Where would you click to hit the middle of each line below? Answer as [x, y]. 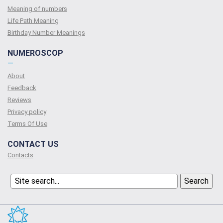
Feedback [22, 88]
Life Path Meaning [33, 21]
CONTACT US [33, 144]
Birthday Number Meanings [46, 33]
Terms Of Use [27, 124]
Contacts [20, 155]
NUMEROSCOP [35, 53]
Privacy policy [27, 112]
